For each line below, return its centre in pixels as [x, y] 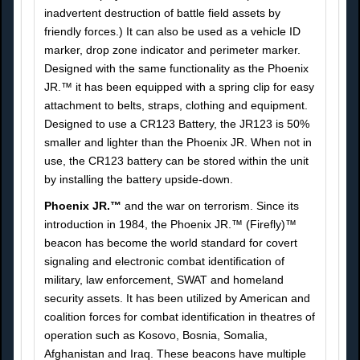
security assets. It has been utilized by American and [177, 299]
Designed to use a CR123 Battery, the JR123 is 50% [177, 124]
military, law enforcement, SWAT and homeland [164, 280]
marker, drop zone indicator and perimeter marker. [172, 50]
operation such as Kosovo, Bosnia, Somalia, [156, 335]
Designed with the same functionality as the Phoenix [176, 69]
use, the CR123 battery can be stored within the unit [176, 161]
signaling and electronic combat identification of [164, 262]
